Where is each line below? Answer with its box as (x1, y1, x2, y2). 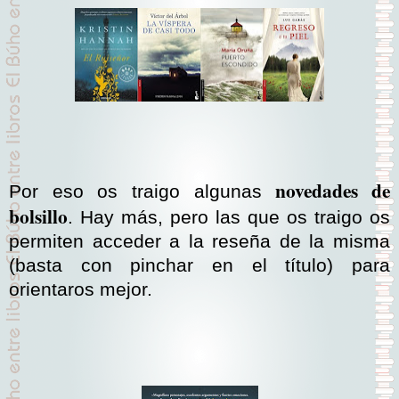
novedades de (275, 176, 391, 205)
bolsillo (9, 202, 68, 231)
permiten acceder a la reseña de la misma (9, 231, 390, 253)
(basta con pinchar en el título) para (9, 255, 390, 277)
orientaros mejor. (9, 279, 152, 301)
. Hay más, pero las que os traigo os (68, 207, 390, 229)
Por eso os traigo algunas (9, 181, 276, 203)
